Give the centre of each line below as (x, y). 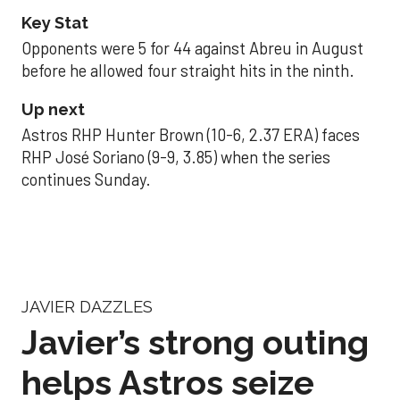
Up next (53, 109)
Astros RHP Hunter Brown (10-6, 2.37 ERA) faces (191, 134)
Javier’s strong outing (195, 342)
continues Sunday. (86, 179)
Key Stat (55, 22)
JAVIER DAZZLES (87, 307)
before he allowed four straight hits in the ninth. (188, 70)
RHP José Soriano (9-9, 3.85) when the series (176, 157)
